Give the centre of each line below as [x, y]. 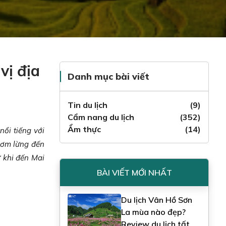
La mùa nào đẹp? [153, 212]
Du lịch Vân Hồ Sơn [156, 200]
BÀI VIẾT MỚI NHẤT [134, 173]
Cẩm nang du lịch [101, 117]
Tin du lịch [87, 105]
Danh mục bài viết [108, 76]
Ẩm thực [84, 129]
